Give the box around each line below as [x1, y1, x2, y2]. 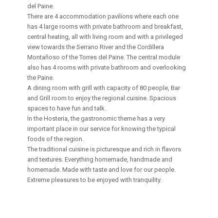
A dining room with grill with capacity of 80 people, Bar [27, 84, 181, 91]
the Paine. [27, 73, 54, 81]
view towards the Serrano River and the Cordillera [27, 43, 164, 51]
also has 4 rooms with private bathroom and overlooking [27, 63, 186, 71]
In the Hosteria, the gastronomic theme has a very [27, 114, 165, 122]
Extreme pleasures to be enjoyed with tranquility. [27, 176, 162, 183]
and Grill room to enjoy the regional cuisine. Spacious [27, 94, 177, 102]
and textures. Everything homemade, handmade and [27, 155, 173, 163]
